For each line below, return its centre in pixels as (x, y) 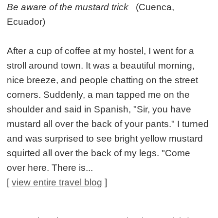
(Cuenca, (152, 7)
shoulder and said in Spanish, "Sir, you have (99, 109)
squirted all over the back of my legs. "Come (99, 153)
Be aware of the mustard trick (68, 7)
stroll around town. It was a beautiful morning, (101, 65)
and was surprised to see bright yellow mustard (105, 138)
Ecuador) (26, 21)
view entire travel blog (57, 182)
